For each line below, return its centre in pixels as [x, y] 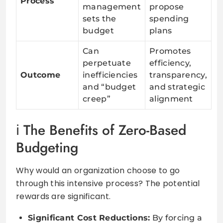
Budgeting [47, 147]
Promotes [170, 51]
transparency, [178, 75]
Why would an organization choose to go [98, 170]
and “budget [110, 87]
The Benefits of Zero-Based [105, 130]
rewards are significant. [63, 196]
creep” [97, 99]
